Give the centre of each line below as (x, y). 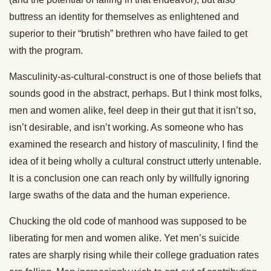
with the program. (46, 51)
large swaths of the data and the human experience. (119, 195)
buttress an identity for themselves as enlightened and (124, 17)
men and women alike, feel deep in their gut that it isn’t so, (132, 111)
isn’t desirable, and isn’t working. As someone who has (126, 128)
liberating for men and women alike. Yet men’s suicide (124, 238)
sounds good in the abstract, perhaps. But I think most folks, (135, 94)
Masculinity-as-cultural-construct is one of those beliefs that (135, 77)
